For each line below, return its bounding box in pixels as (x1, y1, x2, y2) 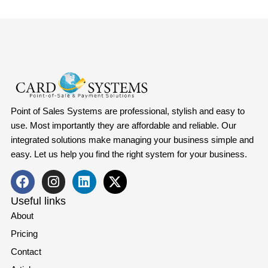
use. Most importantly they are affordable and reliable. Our (10, 120, 236, 131)
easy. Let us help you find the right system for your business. (10, 149, 249, 160)
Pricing (10, 229, 38, 239)
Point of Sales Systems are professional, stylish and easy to (10, 106, 245, 117)
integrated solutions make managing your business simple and (10, 135, 254, 145)
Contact (10, 246, 41, 257)
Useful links (10, 195, 66, 208)
